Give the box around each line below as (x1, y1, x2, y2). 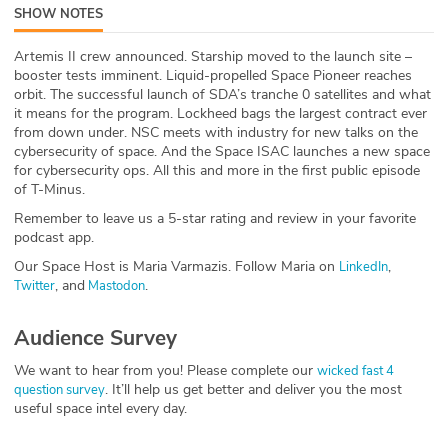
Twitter (14, 276, 55, 295)
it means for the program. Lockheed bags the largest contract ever (14, 103, 427, 123)
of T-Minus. (14, 179, 85, 199)
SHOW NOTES (14, 4, 103, 23)
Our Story (36, 56, 106, 79)
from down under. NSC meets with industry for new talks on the (14, 122, 418, 142)
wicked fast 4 (317, 361, 394, 380)
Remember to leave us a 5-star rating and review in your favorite (14, 208, 416, 228)
